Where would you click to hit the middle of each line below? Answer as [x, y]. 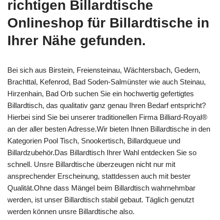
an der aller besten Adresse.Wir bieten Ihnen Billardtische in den [109, 129]
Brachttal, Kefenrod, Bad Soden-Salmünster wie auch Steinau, [107, 82]
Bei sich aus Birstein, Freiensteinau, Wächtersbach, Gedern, [104, 70]
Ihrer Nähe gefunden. [77, 41]
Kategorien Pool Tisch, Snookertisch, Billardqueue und [94, 141]
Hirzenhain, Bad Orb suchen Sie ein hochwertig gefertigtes [101, 94]
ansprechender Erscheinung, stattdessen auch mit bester [99, 176]
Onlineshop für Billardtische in [108, 23]
